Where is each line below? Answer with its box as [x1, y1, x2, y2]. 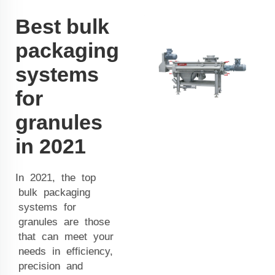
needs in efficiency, [15, 245, 113, 257]
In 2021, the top [15, 171, 96, 184]
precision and [15, 260, 83, 272]
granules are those [15, 215, 110, 228]
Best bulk [15, 14, 109, 38]
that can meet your [15, 230, 114, 242]
